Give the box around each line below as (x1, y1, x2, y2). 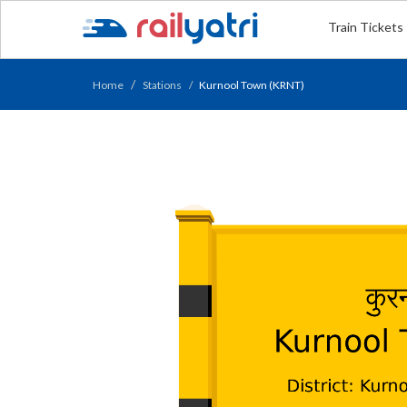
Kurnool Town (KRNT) (199, 78, 304, 92)
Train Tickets (328, 19, 404, 35)
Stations (143, 78, 182, 92)
